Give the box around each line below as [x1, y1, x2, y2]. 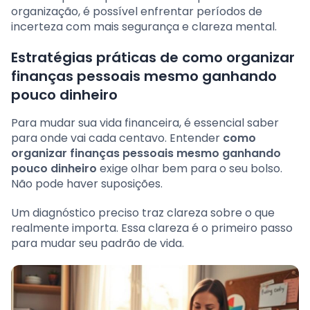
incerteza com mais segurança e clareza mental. [11, 19, 277, 35]
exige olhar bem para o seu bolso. [97, 161, 282, 177]
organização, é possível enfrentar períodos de [11, 3, 262, 20]
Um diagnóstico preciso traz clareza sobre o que [11, 205, 275, 221]
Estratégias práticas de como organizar [11, 48, 295, 68]
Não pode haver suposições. [11, 176, 163, 192]
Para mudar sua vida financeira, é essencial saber [11, 115, 279, 131]
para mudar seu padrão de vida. [11, 235, 184, 252]
